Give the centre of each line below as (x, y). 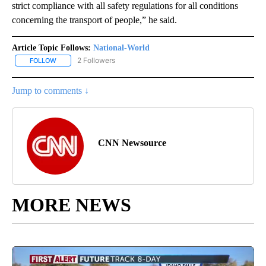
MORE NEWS (72, 205)
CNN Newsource (132, 142)
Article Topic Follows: (51, 47)
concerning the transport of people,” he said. (94, 20)
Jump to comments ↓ (50, 90)
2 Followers (96, 60)
